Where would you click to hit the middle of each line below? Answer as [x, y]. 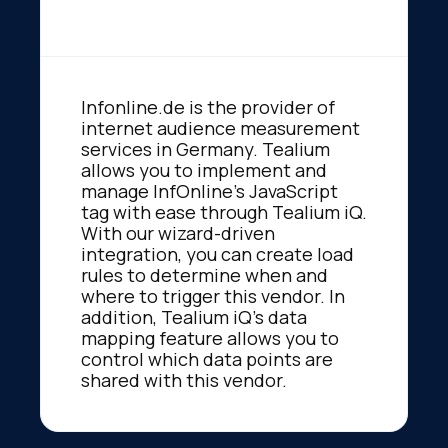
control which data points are [207, 358]
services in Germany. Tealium [205, 148]
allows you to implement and [204, 169]
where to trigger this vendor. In [213, 295]
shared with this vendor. [184, 379]
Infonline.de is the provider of [208, 106]
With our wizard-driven [178, 232]
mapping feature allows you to [210, 337]
